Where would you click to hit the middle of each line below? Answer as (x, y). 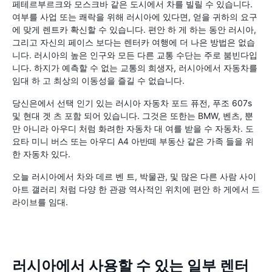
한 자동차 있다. (41, 154)
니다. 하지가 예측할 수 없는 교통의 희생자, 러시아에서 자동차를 (135, 68)
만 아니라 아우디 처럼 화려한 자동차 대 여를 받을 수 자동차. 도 (133, 128)
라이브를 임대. (40, 202)
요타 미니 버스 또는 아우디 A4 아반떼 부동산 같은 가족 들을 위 (133, 141)
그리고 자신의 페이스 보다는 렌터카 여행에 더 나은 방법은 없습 (134, 42)
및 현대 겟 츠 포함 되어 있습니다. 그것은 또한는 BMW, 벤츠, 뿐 (133, 116)
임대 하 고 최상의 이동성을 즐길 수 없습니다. (98, 80)
